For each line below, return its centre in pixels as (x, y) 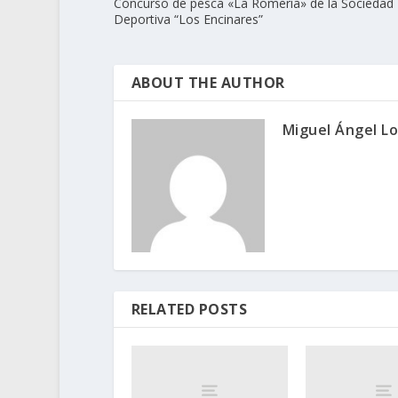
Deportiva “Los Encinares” (188, 20)
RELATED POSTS (189, 310)
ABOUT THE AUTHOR (208, 83)
